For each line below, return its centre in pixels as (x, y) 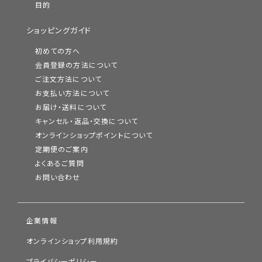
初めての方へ (58, 52)
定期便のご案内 (61, 150)
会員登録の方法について (76, 66)
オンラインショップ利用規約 (73, 242)
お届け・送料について (71, 108)
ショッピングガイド (59, 31)
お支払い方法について (72, 94)
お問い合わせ (58, 178)
